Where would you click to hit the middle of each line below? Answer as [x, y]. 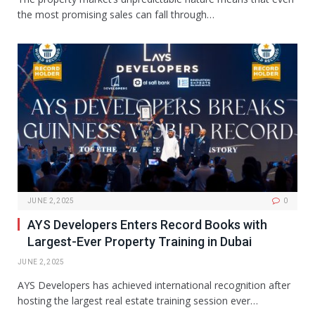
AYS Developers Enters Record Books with [147, 225]
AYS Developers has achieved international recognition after [154, 285]
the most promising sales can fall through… [116, 14]
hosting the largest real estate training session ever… [138, 301]
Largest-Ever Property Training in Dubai [140, 242]
